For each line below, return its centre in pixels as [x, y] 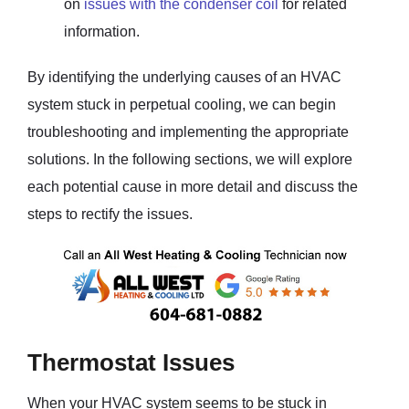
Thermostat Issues [131, 362]
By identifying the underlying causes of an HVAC [184, 77]
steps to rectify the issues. [110, 214]
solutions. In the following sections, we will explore [190, 159]
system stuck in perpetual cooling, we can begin [182, 104]
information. [102, 31]
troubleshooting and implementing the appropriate [188, 131]
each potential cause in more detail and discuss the [193, 186]
